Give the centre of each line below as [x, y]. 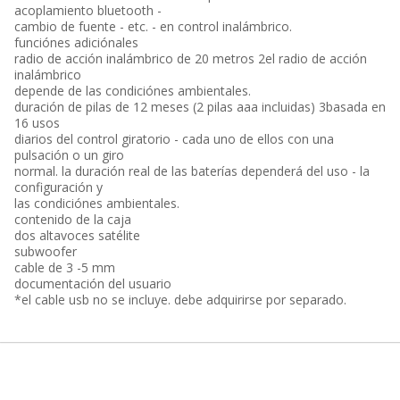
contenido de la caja [73, 219]
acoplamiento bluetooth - [88, 10]
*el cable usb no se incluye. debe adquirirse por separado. [180, 300]
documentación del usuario [93, 283]
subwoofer [46, 251]
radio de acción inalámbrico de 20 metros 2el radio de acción [191, 58]
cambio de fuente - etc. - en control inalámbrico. [153, 26]
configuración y [58, 187]
